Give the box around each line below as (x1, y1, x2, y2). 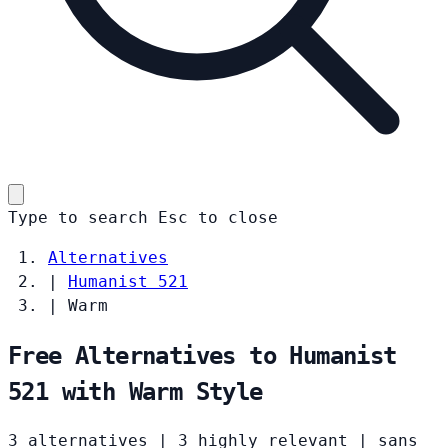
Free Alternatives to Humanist (8, 341, 397, 370)
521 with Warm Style (8, 377, 263, 406)
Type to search (8, 207, 148, 227)
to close (198, 207, 278, 227)
